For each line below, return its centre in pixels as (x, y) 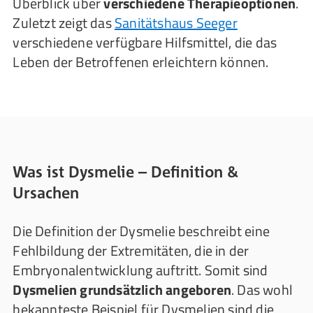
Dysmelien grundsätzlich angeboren (122, 290)
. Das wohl (262, 290)
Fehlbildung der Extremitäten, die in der (131, 250)
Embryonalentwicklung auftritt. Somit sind (140, 270)
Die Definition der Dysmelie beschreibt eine (141, 231)
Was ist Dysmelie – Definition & (126, 172)
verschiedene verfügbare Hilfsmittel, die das (145, 42)
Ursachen (46, 192)
